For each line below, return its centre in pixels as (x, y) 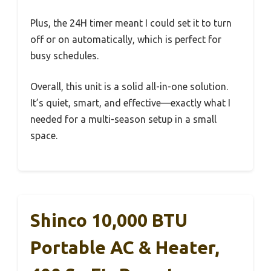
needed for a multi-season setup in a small (123, 119)
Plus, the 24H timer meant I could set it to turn (131, 23)
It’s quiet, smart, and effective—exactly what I (130, 103)
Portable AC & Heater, (125, 247)
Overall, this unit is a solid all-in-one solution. (129, 86)
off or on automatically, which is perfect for (126, 39)
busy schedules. (64, 55)
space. (44, 135)
